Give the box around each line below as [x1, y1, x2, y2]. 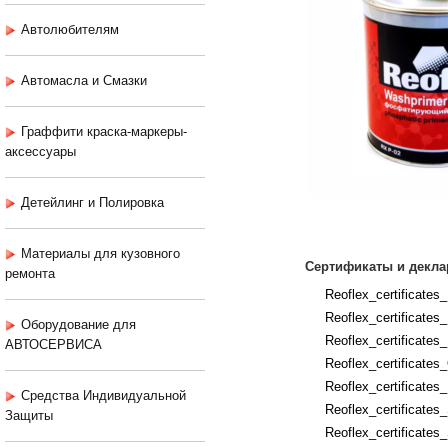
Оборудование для [21, 317, 136, 333]
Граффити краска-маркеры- [21, 124, 187, 140]
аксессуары [5, 144, 76, 160]
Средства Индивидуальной [21, 388, 186, 404]
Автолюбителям [21, 22, 119, 38]
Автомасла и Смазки [21, 73, 147, 89]
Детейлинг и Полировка [21, 195, 164, 211]
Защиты [5, 408, 53, 424]
